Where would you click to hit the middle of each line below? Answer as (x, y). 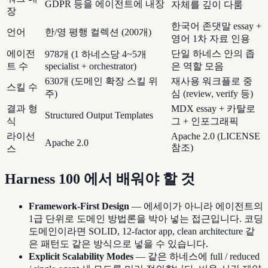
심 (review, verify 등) (212, 93)
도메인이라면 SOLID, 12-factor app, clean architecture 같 (142, 231)
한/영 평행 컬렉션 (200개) (98, 32)
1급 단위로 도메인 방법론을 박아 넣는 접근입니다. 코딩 (146, 218)
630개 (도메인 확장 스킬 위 (101, 81)
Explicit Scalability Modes (81, 256)
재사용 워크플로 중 (212, 81)
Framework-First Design (79, 206)
